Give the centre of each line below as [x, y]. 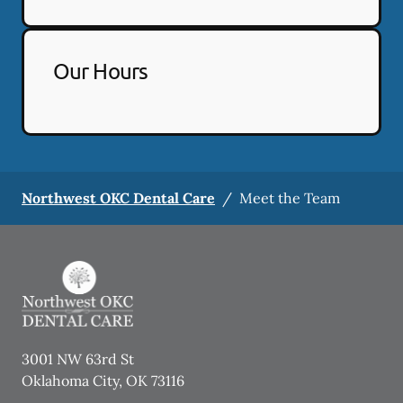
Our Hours [100, 70]
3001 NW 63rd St [78, 359]
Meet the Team [290, 197]
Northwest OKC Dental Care [118, 197]
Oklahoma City [70, 381]
